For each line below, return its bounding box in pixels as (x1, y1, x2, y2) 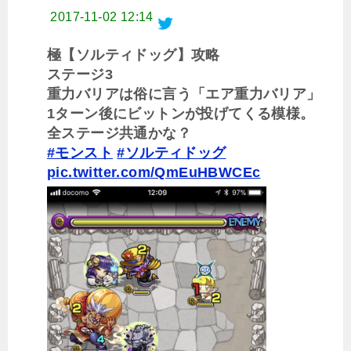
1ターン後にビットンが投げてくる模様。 (47, 106, 315, 121)
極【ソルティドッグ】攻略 (47, 47, 220, 63)
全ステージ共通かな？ (47, 125, 191, 141)
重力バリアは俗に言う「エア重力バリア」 (47, 86, 321, 102)
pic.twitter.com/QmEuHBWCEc (47, 165, 261, 180)
